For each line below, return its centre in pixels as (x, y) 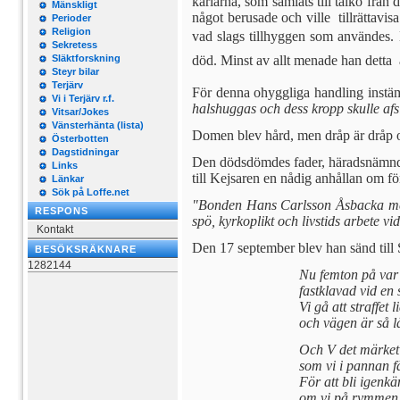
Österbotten (80, 138)
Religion (71, 31)
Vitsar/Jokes (80, 112)
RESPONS (62, 211)
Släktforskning (86, 58)
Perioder (71, 18)
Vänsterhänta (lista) (98, 125)
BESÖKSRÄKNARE (86, 249)
